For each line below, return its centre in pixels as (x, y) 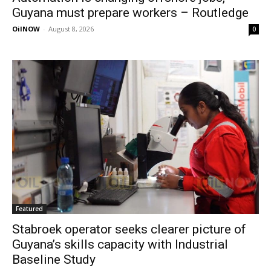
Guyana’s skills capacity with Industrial (120, 245)
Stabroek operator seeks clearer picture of (129, 230)
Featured (29, 209)
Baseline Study (54, 260)
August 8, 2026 (71, 28)
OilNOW (26, 28)
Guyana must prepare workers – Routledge (130, 12)
